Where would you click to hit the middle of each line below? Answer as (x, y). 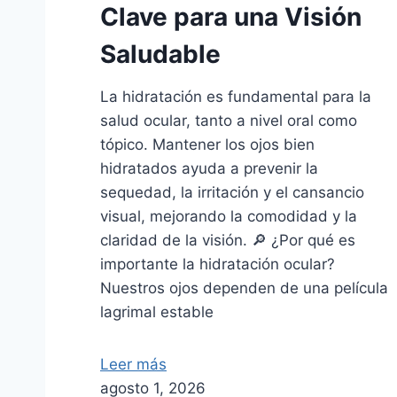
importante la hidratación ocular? (218, 265)
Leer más (133, 365)
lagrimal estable (157, 312)
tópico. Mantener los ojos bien (207, 145)
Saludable (160, 54)
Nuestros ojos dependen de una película (244, 288)
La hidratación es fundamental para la (236, 97)
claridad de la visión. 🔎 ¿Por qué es (228, 241)
